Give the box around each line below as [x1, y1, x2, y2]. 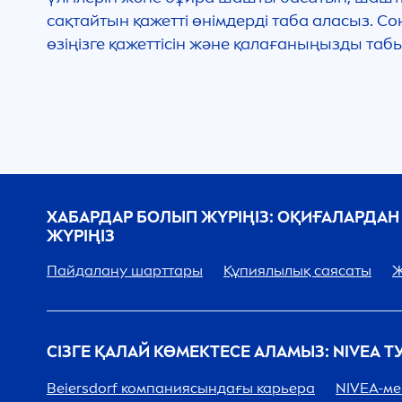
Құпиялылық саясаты [223, 262, 371, 279]
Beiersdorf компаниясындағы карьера [47, 380, 315, 397]
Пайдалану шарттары [47, 262, 203, 279]
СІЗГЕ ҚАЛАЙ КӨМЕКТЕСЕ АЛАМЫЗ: [47, 342, 333, 362]
